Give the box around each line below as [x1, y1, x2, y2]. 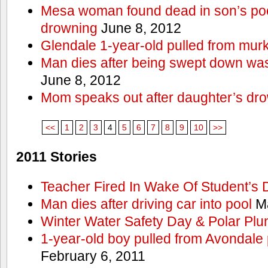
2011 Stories [16, 149, 97, 165]
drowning [40, 20, 98, 36]
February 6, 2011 [40, 248, 145, 264]
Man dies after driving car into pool [40, 196, 252, 212]
